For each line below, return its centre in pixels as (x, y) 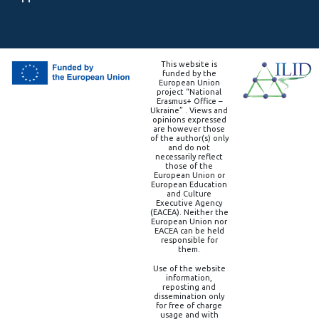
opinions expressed (189, 120)
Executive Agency (189, 203)
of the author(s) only (189, 138)
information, (189, 278)
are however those (189, 129)
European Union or (189, 176)
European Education (189, 185)
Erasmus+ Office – (189, 101)
